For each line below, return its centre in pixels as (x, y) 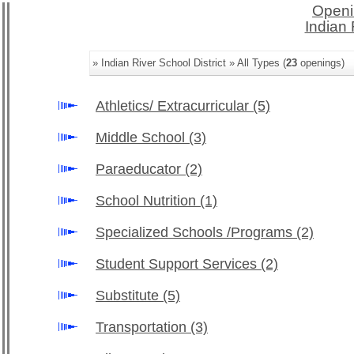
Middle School (142, 137)
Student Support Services (178, 264)
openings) (321, 63)
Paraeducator (140, 169)
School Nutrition (148, 201)
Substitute (129, 296)
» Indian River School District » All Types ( (189, 63)
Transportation (143, 327)
